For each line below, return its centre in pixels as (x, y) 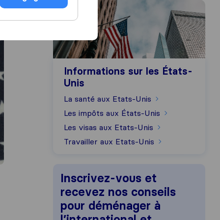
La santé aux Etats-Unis (109, 99)
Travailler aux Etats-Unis (110, 141)
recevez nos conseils (118, 192)
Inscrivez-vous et (109, 178)
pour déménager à (110, 206)
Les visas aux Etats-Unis (110, 127)
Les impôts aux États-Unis (113, 113)
